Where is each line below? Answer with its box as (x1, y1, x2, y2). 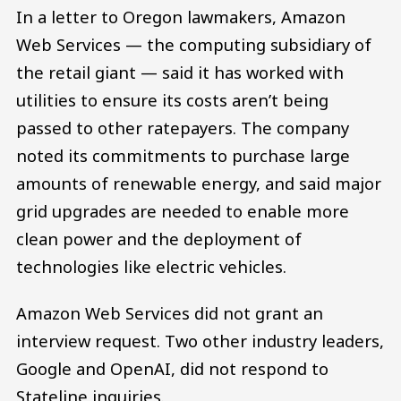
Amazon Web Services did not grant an (16, 302, 323, 325)
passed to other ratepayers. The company (16, 116, 349, 140)
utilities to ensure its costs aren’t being (16, 89, 328, 112)
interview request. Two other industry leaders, (16, 329, 384, 353)
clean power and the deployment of (16, 227, 302, 251)
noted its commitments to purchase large (16, 144, 350, 167)
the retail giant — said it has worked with (16, 61, 344, 84)
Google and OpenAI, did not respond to (16, 357, 328, 380)
